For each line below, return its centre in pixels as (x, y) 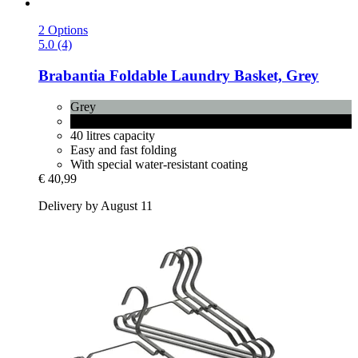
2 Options (63, 30)
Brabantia (72, 75)
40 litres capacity (113, 135)
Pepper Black (104, 121)
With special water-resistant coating (159, 164)
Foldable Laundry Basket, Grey (212, 75)
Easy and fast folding (123, 149)
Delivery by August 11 (95, 205)
